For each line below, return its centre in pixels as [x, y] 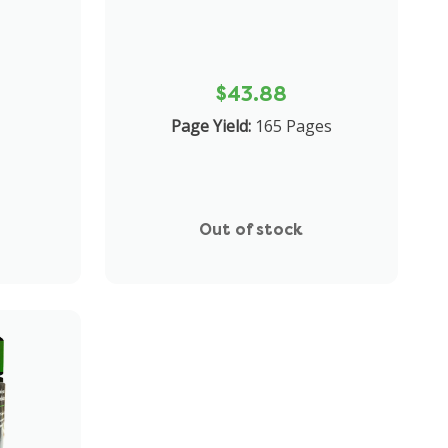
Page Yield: [210, 125]
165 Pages [293, 125]
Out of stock [251, 229]
